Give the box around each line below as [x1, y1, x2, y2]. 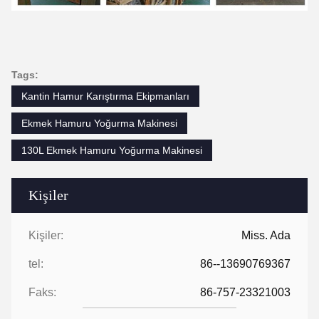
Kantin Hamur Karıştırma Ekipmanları [21, 90, 189, 102]
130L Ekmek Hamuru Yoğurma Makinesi [21, 144, 202, 156]
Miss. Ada [241, 229, 291, 241]
